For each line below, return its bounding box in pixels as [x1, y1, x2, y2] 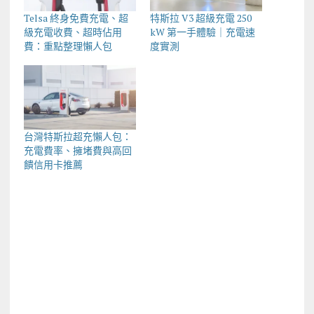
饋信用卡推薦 [23, 157, 83, 171]
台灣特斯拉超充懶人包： [23, 129, 132, 143]
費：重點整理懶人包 [23, 39, 112, 53]
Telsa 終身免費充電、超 [23, 11, 128, 25]
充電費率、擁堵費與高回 [23, 143, 132, 157]
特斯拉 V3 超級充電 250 [149, 11, 252, 25]
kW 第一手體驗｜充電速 [149, 25, 255, 39]
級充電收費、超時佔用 [23, 25, 122, 39]
